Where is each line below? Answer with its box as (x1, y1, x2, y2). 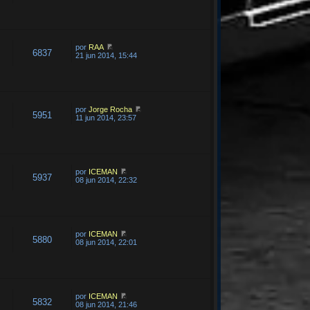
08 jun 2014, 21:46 (75, 300, 138, 309)
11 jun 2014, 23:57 (75, 113, 137, 122)
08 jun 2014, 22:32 (75, 176, 138, 184)
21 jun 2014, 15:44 (75, 51, 138, 60)
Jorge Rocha (89, 105, 133, 113)
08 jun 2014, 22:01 (75, 238, 138, 246)
